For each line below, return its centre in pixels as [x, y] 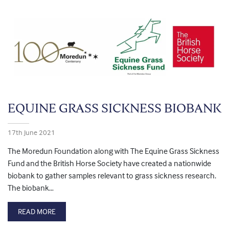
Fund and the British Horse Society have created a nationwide [109, 163]
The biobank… [31, 188]
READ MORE [37, 212]
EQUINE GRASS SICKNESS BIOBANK [114, 108]
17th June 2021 [31, 132]
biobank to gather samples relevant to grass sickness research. [112, 176]
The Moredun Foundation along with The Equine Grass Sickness [113, 151]
